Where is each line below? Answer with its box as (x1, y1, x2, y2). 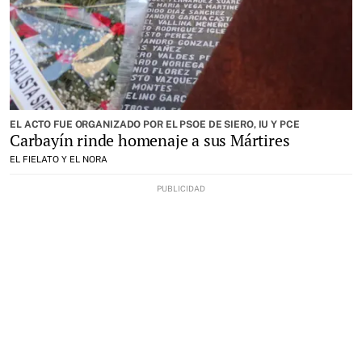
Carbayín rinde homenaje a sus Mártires (10, 129, 290, 151)
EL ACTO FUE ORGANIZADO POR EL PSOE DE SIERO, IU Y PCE (10, 119, 300, 130)
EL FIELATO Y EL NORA (10, 154, 107, 164)
